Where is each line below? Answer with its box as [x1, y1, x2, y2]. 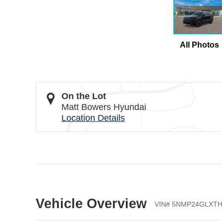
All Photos [179, 41, 219, 50]
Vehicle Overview [36, 196, 147, 212]
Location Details [61, 113, 125, 123]
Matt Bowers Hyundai [61, 102, 146, 112]
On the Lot [61, 91, 106, 102]
